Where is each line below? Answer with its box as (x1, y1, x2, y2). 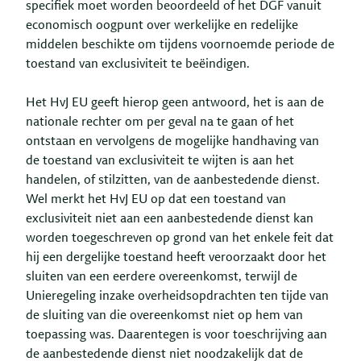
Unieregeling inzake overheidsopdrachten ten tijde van (26, 289, 329, 303)
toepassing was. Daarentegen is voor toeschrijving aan (26, 328, 327, 342)
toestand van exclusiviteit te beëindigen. (26, 57, 250, 71)
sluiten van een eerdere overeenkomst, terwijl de (26, 270, 297, 284)
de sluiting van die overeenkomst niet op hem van (26, 309, 303, 322)
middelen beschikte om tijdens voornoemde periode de (26, 38, 334, 52)
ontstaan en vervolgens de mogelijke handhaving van (26, 135, 319, 148)
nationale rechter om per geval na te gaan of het (26, 115, 294, 129)
